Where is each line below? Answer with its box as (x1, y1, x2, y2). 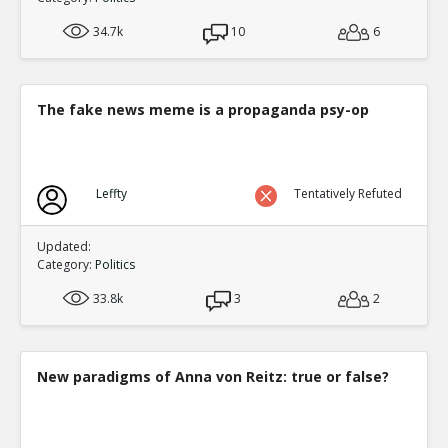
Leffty (95, 185, 127, 202)
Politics (95, 256, 135, 273)
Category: (37, 256, 95, 273)
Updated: (37, 238, 91, 255)
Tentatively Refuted (294, 185, 403, 202)
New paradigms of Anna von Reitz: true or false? (37, 367, 389, 386)
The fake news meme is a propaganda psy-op (37, 100, 369, 119)
